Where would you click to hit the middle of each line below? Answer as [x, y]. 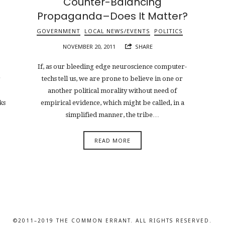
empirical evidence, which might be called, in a [112, 103]
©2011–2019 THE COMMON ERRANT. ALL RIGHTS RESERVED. [113, 220]
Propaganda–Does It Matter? [112, 16]
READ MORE [112, 140]
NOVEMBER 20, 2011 [89, 46]
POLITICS [169, 31]
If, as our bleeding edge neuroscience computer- [113, 67]
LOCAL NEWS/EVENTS [118, 31]
